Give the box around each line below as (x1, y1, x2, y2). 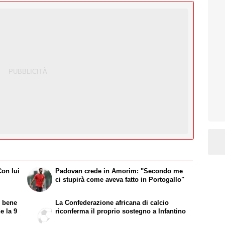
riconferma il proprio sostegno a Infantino (55, 207, 186, 215)
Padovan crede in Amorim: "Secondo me (55, 167, 183, 175)
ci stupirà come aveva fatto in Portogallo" (55, 175, 185, 183)
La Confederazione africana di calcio (55, 198, 169, 206)
